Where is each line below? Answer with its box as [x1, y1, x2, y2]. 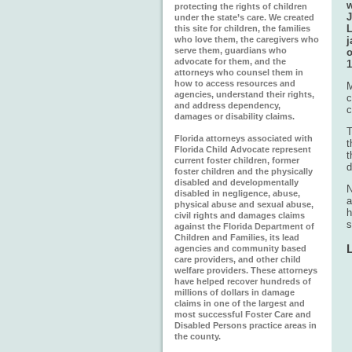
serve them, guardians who [174, 46, 287, 55]
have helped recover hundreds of [174, 277, 311, 286]
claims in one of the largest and [174, 299, 305, 308]
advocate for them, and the [174, 57, 286, 66]
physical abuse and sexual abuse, [174, 200, 313, 209]
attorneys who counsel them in [174, 68, 303, 77]
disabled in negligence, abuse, [174, 189, 300, 198]
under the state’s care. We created [174, 13, 314, 22]
